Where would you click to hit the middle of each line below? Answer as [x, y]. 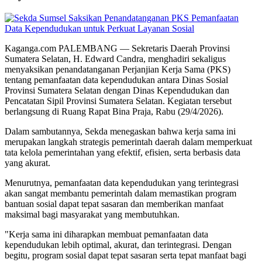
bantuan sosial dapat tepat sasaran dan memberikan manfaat [114, 204]
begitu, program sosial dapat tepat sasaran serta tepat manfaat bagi [125, 255]
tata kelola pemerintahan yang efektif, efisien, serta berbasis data [123, 152]
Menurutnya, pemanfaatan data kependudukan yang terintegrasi [122, 182]
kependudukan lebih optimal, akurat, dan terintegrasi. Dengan [118, 244]
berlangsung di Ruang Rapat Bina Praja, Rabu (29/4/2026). [114, 111]
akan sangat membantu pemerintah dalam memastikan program [120, 193]
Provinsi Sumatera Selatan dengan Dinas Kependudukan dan [117, 90]
